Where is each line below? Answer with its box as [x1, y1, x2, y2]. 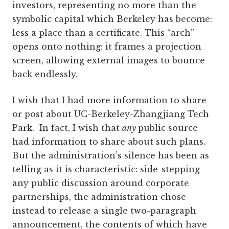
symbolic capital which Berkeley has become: [12, 13, 212, 24]
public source [138, 122, 198, 133]
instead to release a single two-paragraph [12, 205, 196, 216]
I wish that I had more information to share [12, 95, 207, 105]
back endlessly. [12, 68, 78, 79]
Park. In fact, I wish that [12, 122, 122, 133]
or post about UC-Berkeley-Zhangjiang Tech [12, 108, 209, 119]
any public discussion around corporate [12, 177, 189, 188]
